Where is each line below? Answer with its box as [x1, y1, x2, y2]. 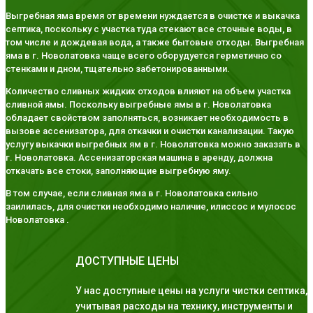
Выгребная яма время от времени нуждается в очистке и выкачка [6, 10, 300, 22]
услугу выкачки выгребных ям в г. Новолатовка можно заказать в [6, 139, 300, 150]
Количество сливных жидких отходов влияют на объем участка [6, 86, 291, 97]
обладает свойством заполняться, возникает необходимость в [6, 112, 289, 124]
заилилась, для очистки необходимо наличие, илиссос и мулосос [6, 201, 296, 212]
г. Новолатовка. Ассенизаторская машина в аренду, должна [6, 152, 272, 163]
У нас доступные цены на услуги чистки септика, [75, 285, 307, 297]
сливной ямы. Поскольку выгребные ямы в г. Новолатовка [6, 99, 271, 110]
